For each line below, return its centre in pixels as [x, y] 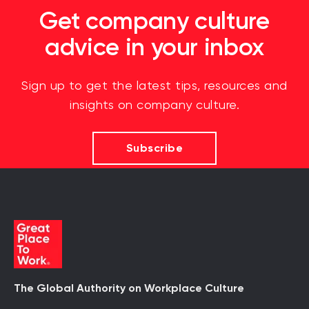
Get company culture [154, 21]
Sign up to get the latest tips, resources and [154, 87]
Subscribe [154, 148]
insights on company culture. [154, 106]
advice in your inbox [154, 47]
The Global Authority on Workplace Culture [129, 288]
